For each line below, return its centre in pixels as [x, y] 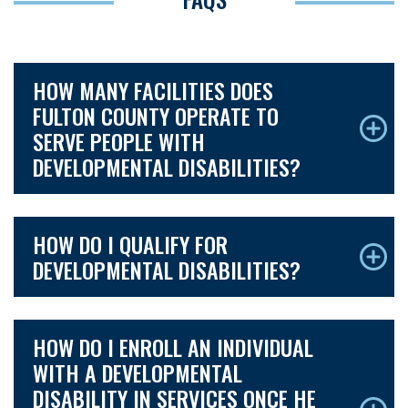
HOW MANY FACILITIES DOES [153, 90]
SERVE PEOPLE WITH [119, 141]
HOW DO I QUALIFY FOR [130, 244]
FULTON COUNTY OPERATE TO [156, 116]
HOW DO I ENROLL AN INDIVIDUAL [173, 347]
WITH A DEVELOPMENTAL [138, 372]
